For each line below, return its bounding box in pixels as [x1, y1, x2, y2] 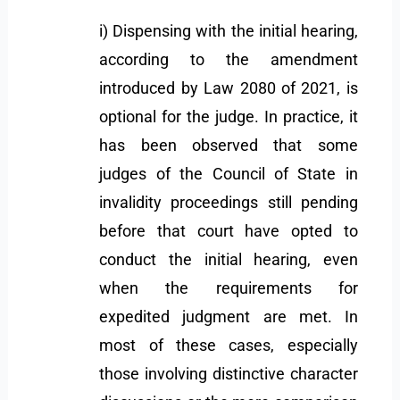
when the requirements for [99, 278, 358, 297]
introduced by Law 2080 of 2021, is [99, 78, 358, 97]
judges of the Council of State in [99, 163, 358, 183]
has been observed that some [99, 135, 358, 154]
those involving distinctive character [99, 363, 358, 383]
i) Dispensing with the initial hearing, [99, 21, 358, 40]
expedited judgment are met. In [99, 306, 358, 326]
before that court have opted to [99, 221, 358, 240]
